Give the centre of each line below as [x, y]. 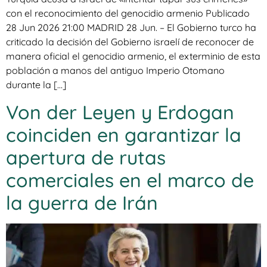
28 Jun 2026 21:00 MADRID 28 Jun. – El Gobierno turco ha [131, 28]
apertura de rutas [86, 157]
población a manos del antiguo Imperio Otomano [115, 71]
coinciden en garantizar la [124, 134]
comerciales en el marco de [130, 180]
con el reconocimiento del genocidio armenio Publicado [128, 13]
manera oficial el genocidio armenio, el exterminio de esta [133, 56]
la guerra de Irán [82, 202]
